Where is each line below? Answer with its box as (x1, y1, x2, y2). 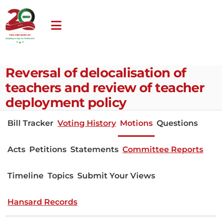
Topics (48, 170, 74, 180)
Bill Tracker (7, 117, 54, 128)
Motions (120, 117, 153, 128)
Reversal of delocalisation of (5, 64, 186, 80)
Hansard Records (7, 196, 78, 207)
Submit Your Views (77, 170, 156, 180)
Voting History (57, 117, 116, 128)
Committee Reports (122, 144, 204, 154)
